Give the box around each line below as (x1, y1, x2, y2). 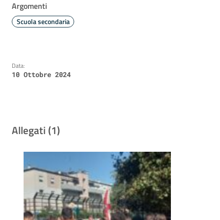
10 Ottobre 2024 (12, 70, 71, 80)
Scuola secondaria (16, 16, 70, 27)
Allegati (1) (12, 122, 60, 138)
